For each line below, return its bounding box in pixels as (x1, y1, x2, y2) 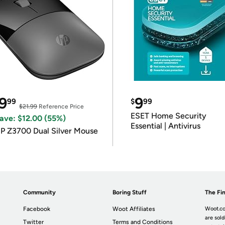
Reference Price (37, 103, 84, 110)
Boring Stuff (113, 189, 147, 196)
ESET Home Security (130, 111, 206, 121)
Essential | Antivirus (130, 121, 200, 131)
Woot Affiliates (113, 205, 156, 212)
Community (23, 189, 56, 196)
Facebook (23, 205, 51, 212)
